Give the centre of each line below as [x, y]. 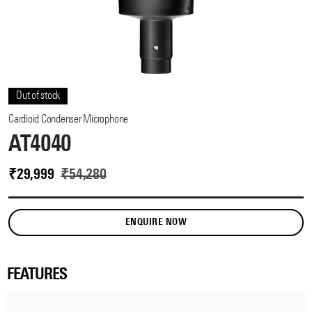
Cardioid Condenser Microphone [69, 120]
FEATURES [37, 275]
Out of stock [38, 96]
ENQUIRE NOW [156, 222]
